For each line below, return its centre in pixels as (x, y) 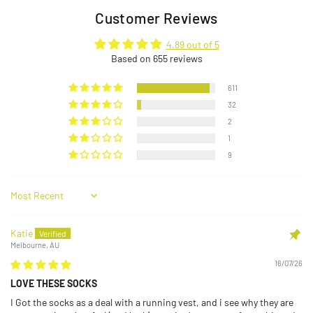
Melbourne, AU (35, 245)
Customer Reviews (156, 18)
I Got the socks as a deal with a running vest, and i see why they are (152, 303)
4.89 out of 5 (192, 44)
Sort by (25, 201)
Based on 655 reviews (156, 58)
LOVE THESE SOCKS (54, 284)
